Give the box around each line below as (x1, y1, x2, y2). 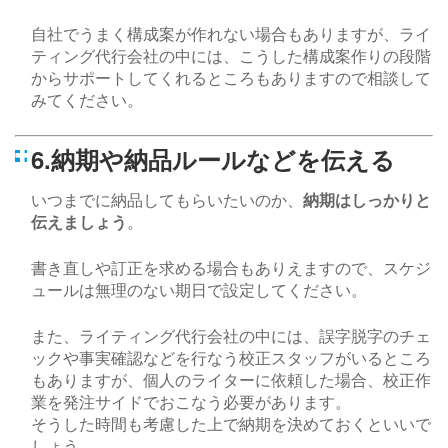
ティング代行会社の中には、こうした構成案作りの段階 (31, 44, 431, 68)
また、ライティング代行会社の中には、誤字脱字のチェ (31, 324, 431, 348)
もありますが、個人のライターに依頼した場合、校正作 (31, 368, 431, 392)
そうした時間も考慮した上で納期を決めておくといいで (31, 412, 431, 436)
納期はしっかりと (303, 188, 431, 212)
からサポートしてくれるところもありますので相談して (31, 66, 431, 90)
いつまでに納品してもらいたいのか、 (31, 188, 303, 212)
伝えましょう (31, 210, 127, 234)
